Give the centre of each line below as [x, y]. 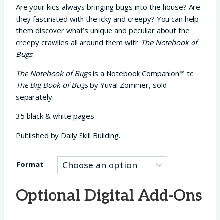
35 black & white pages [55, 116]
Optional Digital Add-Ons [109, 196]
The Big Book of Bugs [52, 85]
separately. [35, 96]
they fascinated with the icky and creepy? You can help [107, 18]
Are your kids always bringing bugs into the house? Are [108, 7]
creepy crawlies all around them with [78, 42]
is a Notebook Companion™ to [142, 73]
